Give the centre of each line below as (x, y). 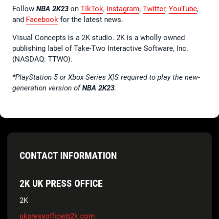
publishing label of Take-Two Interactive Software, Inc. (100, 48)
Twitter (154, 9)
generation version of (47, 88)
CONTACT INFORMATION (68, 155)
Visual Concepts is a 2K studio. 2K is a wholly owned (99, 37)
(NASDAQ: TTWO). (42, 59)
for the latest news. (91, 19)
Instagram (123, 9)
